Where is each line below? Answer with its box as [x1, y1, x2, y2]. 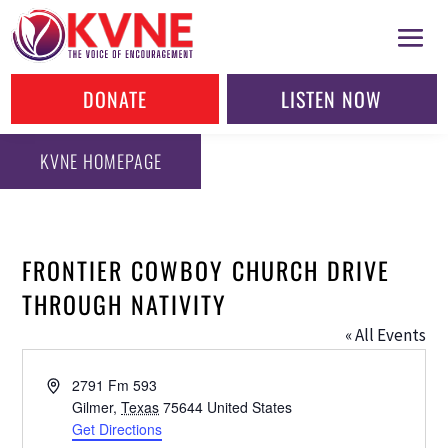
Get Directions [72, 418, 163, 439]
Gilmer [72, 396, 114, 417]
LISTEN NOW [281, 84, 383, 114]
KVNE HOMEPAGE [39, 148, 162, 175]
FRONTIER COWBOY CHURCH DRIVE [22, 251, 391, 288]
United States [207, 396, 293, 417]
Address [46, 373, 99, 394]
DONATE [83, 84, 148, 114]
